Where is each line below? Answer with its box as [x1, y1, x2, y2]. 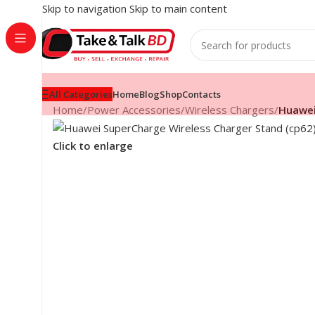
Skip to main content [129, 1, 227, 15]
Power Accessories [87, 103, 181, 117]
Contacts [182, 88, 221, 101]
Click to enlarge [53, 139, 133, 153]
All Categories [49, 87, 112, 101]
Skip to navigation [42, 1, 129, 15]
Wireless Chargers [185, 103, 274, 117]
